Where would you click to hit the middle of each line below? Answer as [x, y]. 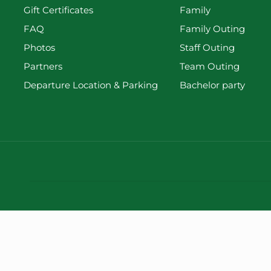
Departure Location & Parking [91, 85]
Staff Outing [207, 47]
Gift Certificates [58, 10]
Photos [39, 47]
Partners [43, 66]
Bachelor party [212, 85]
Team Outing [210, 66]
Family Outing [212, 28]
